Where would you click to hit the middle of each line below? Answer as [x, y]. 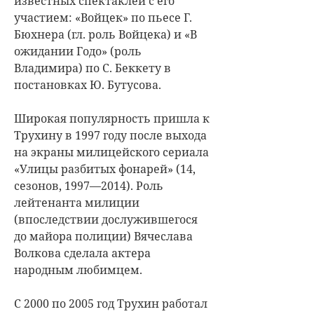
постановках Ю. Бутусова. [88, 84]
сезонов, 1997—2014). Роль [89, 185]
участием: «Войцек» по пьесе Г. [103, 17]
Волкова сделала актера [82, 253]
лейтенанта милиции [77, 202]
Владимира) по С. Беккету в [93, 68]
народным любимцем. [78, 269]
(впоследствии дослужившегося [106, 219]
